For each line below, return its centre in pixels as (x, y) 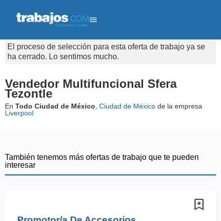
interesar (20, 165)
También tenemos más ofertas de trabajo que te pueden (102, 157)
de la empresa (179, 106)
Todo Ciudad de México (55, 106)
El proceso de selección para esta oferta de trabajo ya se (106, 47)
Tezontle (29, 93)
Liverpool (19, 113)
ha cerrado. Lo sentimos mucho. (63, 56)
